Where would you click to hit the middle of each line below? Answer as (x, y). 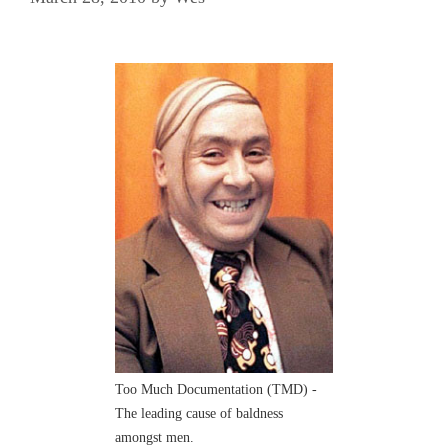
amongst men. (154, 437)
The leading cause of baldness (199, 413)
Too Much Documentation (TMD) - (216, 389)
